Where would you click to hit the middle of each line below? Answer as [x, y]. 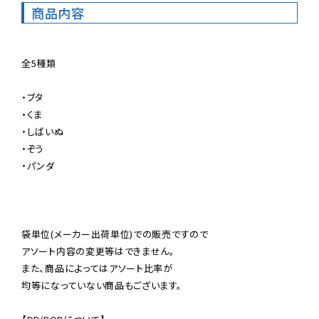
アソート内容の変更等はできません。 [98, 251]
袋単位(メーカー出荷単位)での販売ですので [115, 234]
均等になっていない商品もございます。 [102, 286]
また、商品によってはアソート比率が [97, 268]
